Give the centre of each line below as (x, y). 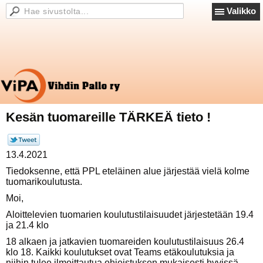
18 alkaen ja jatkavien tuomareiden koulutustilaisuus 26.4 (125, 242)
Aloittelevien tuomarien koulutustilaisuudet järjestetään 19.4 (130, 215)
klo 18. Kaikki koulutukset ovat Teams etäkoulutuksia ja (120, 252)
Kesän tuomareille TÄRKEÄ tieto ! (108, 117)
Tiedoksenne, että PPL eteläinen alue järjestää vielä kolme (128, 171)
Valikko (241, 11)
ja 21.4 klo (27, 225)
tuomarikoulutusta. (44, 182)
